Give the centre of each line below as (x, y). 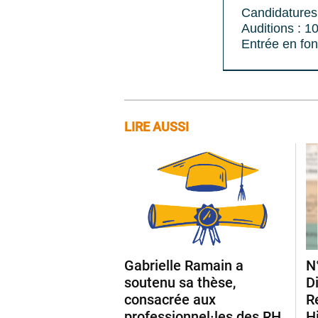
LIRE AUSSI (157, 126)
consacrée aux (170, 300)
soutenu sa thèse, (180, 283)
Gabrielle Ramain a (184, 266)
